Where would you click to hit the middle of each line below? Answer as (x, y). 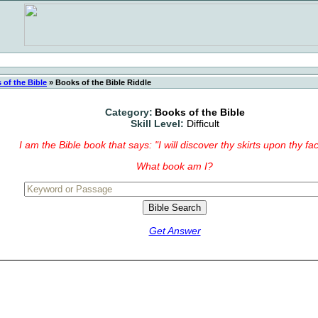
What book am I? (175, 166)
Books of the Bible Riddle (102, 82)
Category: (128, 112)
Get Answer (175, 231)
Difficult (203, 124)
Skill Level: (157, 124)
